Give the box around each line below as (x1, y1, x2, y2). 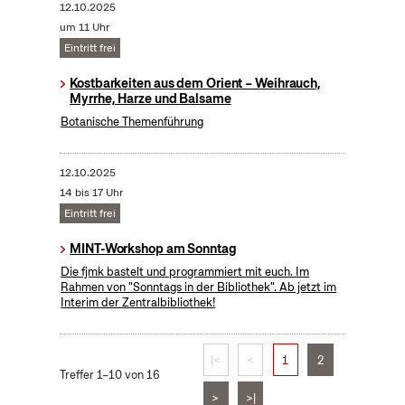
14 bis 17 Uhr (59, 185, 123, 201)
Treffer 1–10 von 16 (59, 367, 160, 383)
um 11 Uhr (59, 20, 109, 35)
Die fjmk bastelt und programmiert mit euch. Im (61, 264, 310, 280)
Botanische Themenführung (61, 114, 204, 130)
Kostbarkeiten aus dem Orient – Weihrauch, (70, 75, 322, 92)
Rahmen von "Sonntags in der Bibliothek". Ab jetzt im (61, 279, 337, 296)
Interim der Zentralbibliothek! (61, 295, 216, 311)
